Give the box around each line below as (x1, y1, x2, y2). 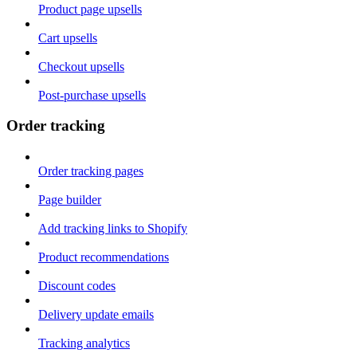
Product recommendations (38, 250, 169, 264)
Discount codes (38, 279, 116, 292)
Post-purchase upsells (38, 88, 146, 102)
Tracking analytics (38, 336, 130, 350)
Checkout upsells (38, 59, 124, 73)
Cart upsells (38, 30, 97, 45)
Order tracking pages (38, 164, 143, 178)
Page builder (38, 193, 101, 206)
